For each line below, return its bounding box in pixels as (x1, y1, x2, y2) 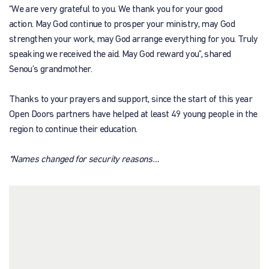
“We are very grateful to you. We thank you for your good (9, 5, 223, 14)
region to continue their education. (9, 125, 138, 134)
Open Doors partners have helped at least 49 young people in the (9, 110, 258, 119)
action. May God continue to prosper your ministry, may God (9, 20, 235, 29)
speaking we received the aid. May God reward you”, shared (9, 50, 231, 59)
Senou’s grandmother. (9, 65, 94, 74)
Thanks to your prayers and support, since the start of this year (9, 95, 253, 104)
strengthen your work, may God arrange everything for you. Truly (9, 35, 258, 44)
